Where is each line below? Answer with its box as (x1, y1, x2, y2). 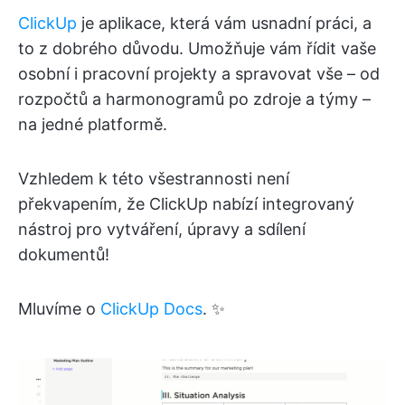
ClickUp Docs (100, 299, 202, 319)
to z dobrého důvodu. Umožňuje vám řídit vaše (18, 39, 376, 59)
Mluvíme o (18, 299, 100, 319)
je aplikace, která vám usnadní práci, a (77, 14, 372, 33)
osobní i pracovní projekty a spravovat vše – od (18, 64, 380, 84)
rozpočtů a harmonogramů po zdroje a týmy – (18, 89, 371, 109)
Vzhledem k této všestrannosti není (18, 169, 289, 189)
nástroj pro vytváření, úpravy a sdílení (18, 220, 306, 240)
